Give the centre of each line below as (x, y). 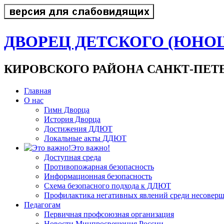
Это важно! (90, 147)
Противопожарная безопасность (99, 166)
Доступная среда (72, 157)
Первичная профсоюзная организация (109, 214)
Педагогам (42, 204)
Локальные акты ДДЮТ (85, 138)
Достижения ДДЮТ (78, 128)
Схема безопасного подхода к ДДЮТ (107, 185)
